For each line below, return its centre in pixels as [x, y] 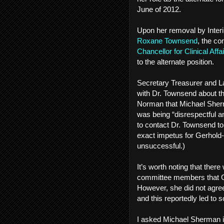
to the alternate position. [175, 62]
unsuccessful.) [163, 146]
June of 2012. [161, 9]
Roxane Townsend [167, 41]
